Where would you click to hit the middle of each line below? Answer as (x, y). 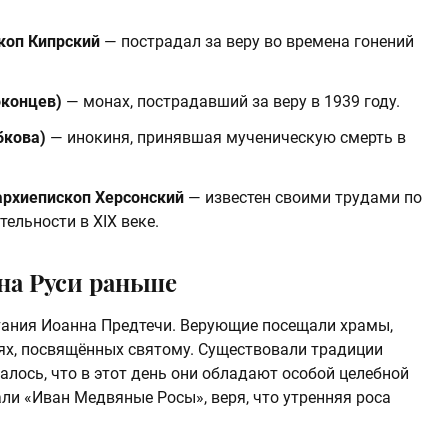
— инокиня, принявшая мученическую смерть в (226, 138)
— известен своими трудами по (303, 198)
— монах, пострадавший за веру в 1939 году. (231, 102)
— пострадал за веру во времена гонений (257, 42)
